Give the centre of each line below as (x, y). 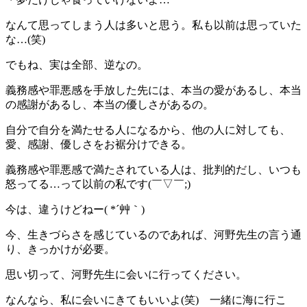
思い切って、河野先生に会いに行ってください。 (126, 274)
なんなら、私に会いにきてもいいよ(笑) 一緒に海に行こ (146, 299)
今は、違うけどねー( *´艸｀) (75, 209)
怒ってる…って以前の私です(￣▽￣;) (98, 184)
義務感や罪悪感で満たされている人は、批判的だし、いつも (153, 169)
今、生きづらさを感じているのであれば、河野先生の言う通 (153, 234)
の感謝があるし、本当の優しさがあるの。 (110, 104)
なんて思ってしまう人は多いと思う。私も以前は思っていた (153, 25)
